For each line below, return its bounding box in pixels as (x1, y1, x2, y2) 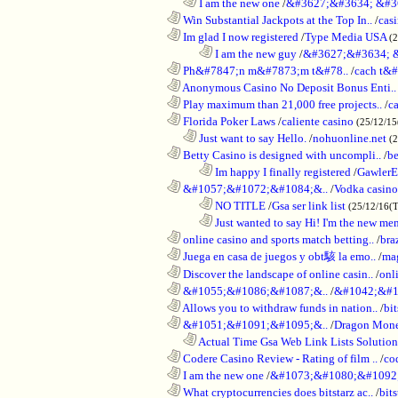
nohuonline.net (313, 131, 386, 145)
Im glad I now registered (180, 29, 298, 44)
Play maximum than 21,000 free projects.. (180, 97, 382, 111)
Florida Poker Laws (180, 114, 275, 128)
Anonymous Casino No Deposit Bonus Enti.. (180, 80, 396, 94)
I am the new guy (212, 46, 297, 60)
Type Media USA (305, 29, 386, 44)
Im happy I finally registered (212, 164, 351, 179)
